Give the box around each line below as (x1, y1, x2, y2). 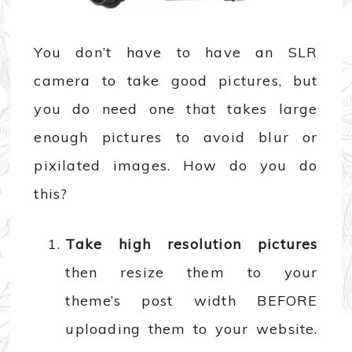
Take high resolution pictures (65, 235, 318, 253)
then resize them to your (65, 263, 318, 281)
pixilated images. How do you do (34, 156, 318, 174)
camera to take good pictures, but (34, 71, 318, 90)
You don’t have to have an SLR (34, 43, 318, 61)
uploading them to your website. (65, 320, 318, 338)
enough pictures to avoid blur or (34, 128, 318, 146)
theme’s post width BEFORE (65, 291, 318, 310)
